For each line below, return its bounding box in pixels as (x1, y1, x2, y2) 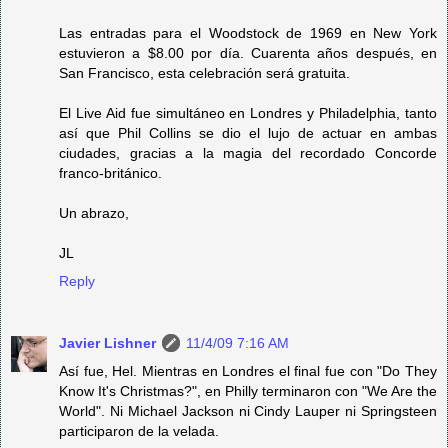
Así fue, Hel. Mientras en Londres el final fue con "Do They (59, 362, 437, 379)
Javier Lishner (59, 334, 156, 351)
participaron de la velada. (59, 422, 219, 439)
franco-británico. (59, 164, 162, 181)
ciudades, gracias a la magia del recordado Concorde (59, 144, 437, 161)
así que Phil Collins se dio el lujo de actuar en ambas (59, 124, 437, 141)
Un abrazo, (59, 204, 129, 221)
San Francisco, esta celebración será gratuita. (59, 64, 350, 81)
